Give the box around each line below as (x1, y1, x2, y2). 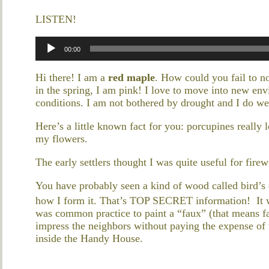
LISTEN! (35, 13, 76, 25)
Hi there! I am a (35, 71, 108, 83)
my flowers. (35, 132, 88, 145)
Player (35, 48, 62, 61)
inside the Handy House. (35, 232, 143, 244)
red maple (108, 71, 155, 83)
